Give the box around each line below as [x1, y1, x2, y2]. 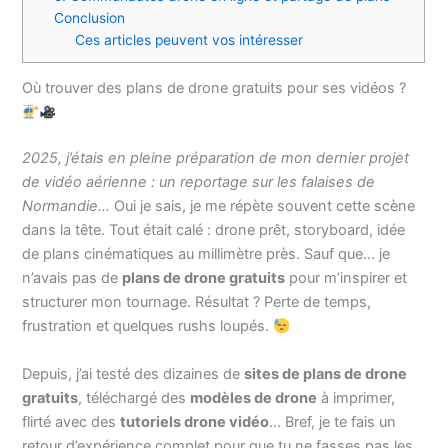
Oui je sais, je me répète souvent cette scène [110, 197, 416, 216]
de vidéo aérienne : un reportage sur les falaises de [22, 173, 376, 192]
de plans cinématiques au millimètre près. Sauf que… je [22, 245, 391, 264]
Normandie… [22, 197, 111, 216]
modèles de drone [190, 388, 318, 407]
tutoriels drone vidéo [120, 412, 270, 431]
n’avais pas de [22, 269, 123, 288]
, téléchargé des [78, 388, 191, 407]
